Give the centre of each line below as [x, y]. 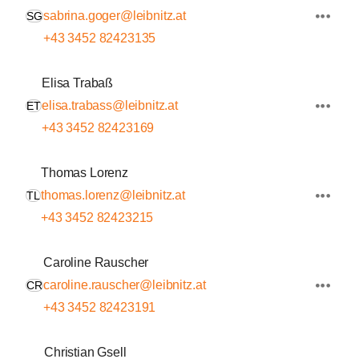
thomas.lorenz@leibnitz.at [113, 195]
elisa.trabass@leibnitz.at [110, 105]
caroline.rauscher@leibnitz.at [125, 285]
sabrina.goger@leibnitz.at [115, 16]
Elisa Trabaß [78, 83]
